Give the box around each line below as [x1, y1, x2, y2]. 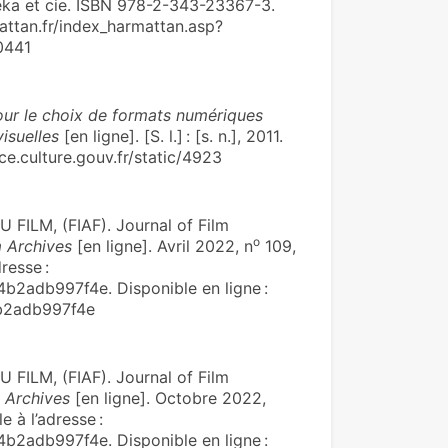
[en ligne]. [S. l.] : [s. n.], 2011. [58, 126, 283, 146]
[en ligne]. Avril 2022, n [71, 236, 253, 256]
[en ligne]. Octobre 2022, [69, 388, 266, 408]
